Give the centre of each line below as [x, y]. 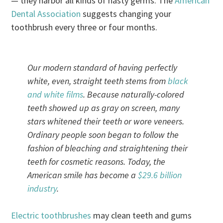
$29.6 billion [160, 175]
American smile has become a [82, 175]
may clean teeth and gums [142, 215]
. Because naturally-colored [133, 94]
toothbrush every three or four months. [84, 27]
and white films [55, 94]
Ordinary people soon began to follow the [103, 134]
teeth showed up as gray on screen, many [103, 108]
